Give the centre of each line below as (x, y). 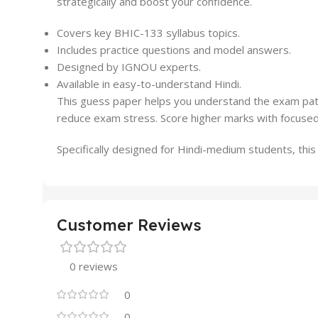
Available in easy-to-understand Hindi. (149, 84)
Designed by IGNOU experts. (129, 67)
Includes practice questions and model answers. (174, 50)
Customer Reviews (129, 225)
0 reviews (94, 267)
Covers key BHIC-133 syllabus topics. (148, 33)
